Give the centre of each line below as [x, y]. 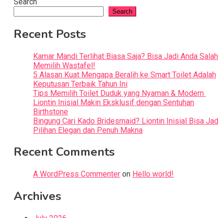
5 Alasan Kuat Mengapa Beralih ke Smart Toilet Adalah [125, 74]
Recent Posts [50, 34]
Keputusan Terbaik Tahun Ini [80, 84]
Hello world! [153, 174]
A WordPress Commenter [77, 174]
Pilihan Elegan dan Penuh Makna [88, 130]
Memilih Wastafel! [64, 65]
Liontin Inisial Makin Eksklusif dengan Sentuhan [114, 102]
